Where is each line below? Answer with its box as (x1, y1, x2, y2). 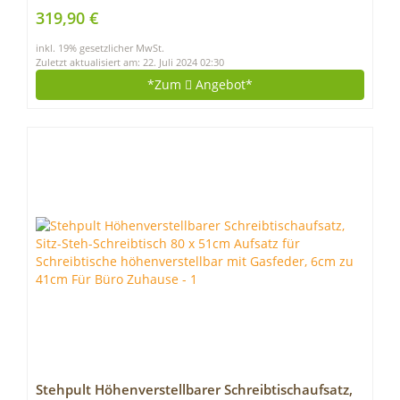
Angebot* (192, 76, 253, 93)
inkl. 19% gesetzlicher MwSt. (36, 42, 164, 54)
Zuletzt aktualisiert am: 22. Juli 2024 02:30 (36, 56, 224, 69)
